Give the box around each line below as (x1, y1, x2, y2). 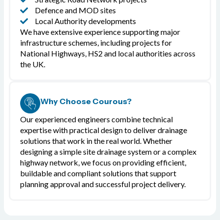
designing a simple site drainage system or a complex (20, 147, 196, 157)
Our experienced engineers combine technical (20, 114, 173, 124)
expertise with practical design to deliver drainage (20, 125, 187, 135)
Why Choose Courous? (40, 96, 132, 107)
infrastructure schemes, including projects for (20, 38, 172, 48)
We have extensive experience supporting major (20, 27, 180, 37)
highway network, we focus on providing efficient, (20, 158, 186, 167)
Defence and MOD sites (35, 5, 116, 15)
